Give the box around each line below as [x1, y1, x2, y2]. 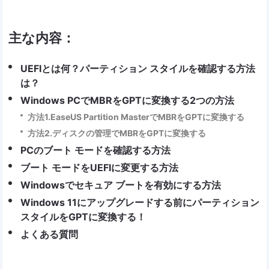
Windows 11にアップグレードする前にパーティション [20, 196, 260, 209]
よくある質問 [20, 228, 79, 241]
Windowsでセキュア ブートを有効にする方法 [20, 179, 222, 192]
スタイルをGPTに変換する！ [20, 211, 147, 223]
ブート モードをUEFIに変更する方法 [20, 162, 179, 174]
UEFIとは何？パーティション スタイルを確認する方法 [20, 62, 256, 75]
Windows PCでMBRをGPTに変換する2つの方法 [20, 94, 235, 107]
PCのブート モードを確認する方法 [20, 144, 171, 157]
